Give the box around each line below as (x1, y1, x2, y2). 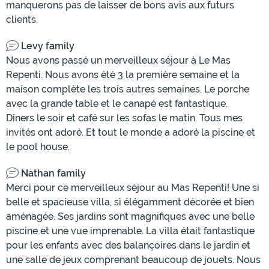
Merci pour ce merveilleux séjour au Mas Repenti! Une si (6, 182, 259, 194)
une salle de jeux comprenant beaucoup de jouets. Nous (6, 254, 261, 266)
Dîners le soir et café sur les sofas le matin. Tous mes (6, 112, 243, 124)
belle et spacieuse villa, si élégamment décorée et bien (6, 196, 254, 208)
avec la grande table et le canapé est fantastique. (6, 98, 228, 110)
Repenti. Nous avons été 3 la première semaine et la (6, 69, 240, 81)
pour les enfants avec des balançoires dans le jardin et (6, 240, 250, 252)
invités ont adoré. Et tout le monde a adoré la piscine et (6, 127, 255, 139)
